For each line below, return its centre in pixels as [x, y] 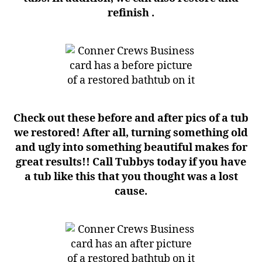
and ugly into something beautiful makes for [131, 147]
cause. [131, 191]
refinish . [131, 13]
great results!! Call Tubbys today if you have [131, 162]
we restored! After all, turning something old [131, 133]
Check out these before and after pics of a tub [131, 118]
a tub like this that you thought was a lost [131, 177]
